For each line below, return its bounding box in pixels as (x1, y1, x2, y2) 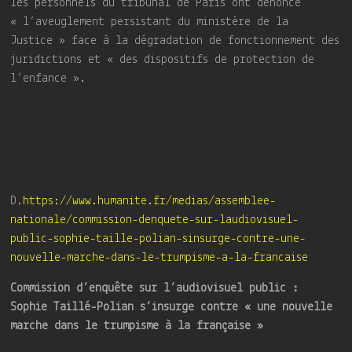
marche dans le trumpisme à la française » (10, 319, 264, 332)
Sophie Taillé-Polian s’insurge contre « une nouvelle (10, 300, 333, 313)
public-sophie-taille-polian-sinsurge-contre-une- (10, 232, 306, 245)
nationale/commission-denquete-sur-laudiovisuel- (10, 213, 299, 226)
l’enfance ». (10, 71, 86, 85)
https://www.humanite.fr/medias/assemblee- (23, 194, 277, 207)
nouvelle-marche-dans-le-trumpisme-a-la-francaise (10, 251, 309, 264)
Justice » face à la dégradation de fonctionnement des (10, 34, 340, 47)
